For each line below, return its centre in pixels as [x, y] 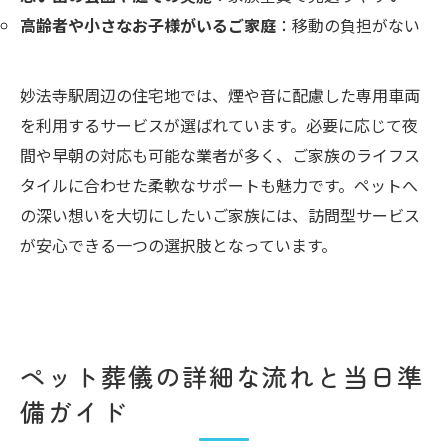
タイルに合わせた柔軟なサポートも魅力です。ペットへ [219, 184]
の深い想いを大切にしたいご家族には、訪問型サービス [220, 214]
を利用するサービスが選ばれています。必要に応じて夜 [219, 124]
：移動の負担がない [348, 24]
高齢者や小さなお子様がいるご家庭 [148, 24]
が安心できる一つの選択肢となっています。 [178, 244]
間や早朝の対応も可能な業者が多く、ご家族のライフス [220, 154]
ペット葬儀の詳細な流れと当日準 [222, 375]
